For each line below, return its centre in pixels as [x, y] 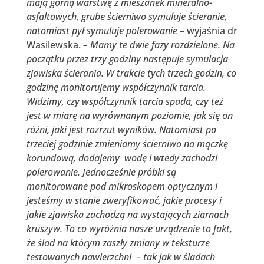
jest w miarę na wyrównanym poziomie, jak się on [129, 115]
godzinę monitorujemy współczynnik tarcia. [116, 87]
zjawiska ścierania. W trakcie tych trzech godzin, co [131, 73]
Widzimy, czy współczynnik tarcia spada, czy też [125, 101]
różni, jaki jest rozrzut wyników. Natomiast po [121, 129]
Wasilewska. [55, 44]
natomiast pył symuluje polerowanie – [105, 30]
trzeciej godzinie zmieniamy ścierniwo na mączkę [127, 143]
